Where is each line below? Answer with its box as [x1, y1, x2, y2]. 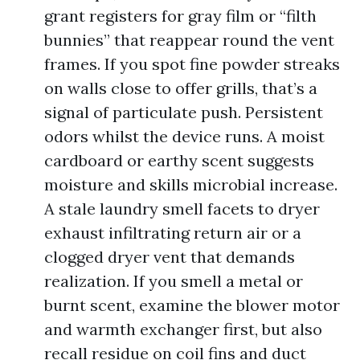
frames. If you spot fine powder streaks [44, 54, 340, 74]
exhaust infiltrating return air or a [44, 223, 301, 243]
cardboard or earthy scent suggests [44, 150, 314, 170]
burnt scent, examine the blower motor [44, 295, 340, 315]
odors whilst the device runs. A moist [44, 126, 325, 146]
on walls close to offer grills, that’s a [44, 78, 317, 98]
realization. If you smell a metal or [44, 271, 303, 291]
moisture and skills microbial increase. [44, 174, 337, 194]
